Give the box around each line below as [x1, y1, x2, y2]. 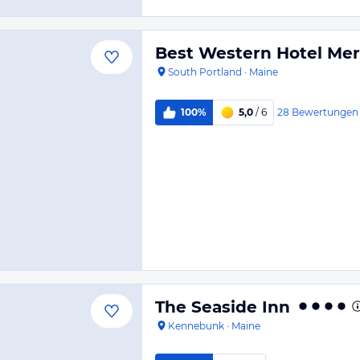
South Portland [168, 66, 242, 78]
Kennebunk [168, 320, 224, 332]
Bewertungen [291, 105, 358, 118]
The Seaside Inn [155, 297, 290, 317]
